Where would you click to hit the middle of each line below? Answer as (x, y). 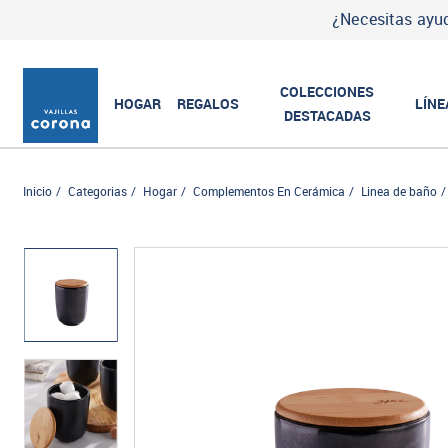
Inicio (38, 192)
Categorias (98, 192)
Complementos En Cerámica (269, 192)
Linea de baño (399, 192)
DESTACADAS (327, 115)
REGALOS (208, 103)
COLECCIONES (327, 91)
